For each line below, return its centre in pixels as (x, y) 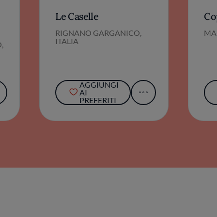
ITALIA (67, 41)
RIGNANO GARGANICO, (99, 33)
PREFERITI (98, 100)
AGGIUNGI (99, 85)
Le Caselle (77, 16)
